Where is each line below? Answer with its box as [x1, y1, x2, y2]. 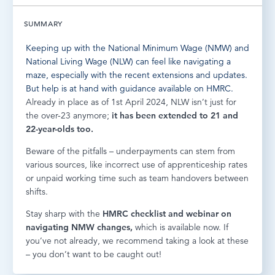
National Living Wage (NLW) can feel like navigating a [26, 55, 231, 67]
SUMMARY [23, 18, 63, 28]
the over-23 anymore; [26, 109, 109, 121]
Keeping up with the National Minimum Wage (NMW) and [26, 42, 249, 53]
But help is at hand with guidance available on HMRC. [26, 82, 236, 94]
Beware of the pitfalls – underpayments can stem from [26, 145, 235, 157]
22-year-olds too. [26, 123, 96, 134]
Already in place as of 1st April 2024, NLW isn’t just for [26, 96, 236, 107]
